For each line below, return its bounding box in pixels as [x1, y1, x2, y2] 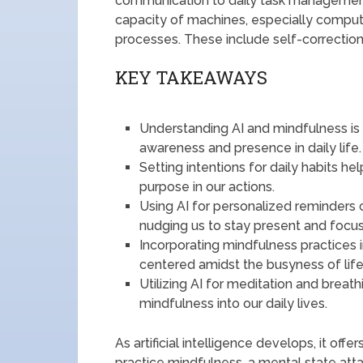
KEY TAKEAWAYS [115, 66, 267, 89]
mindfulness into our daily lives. [139, 296, 328, 311]
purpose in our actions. [139, 179, 275, 194]
